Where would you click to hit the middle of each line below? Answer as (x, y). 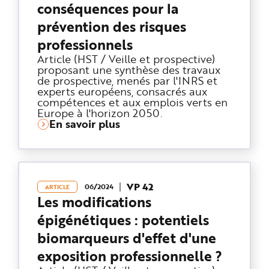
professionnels (85, 44)
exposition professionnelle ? (130, 256)
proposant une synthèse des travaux (129, 69)
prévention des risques (112, 26)
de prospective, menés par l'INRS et (127, 80)
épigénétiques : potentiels (123, 220)
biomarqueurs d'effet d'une (127, 238)
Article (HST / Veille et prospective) (126, 59)
